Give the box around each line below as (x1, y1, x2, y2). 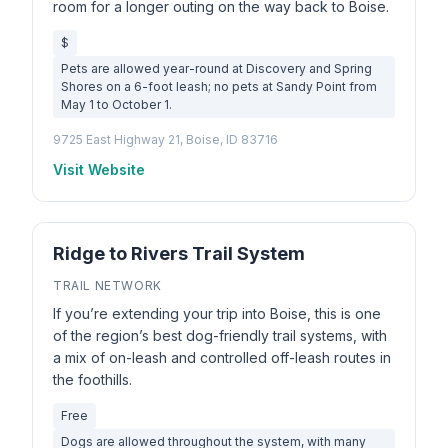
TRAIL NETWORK (53, 278, 162, 293)
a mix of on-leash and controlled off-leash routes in (53, 349, 391, 366)
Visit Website (53, 161, 145, 178)
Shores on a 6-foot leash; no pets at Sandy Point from (61, 79, 377, 94)
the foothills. (53, 371, 132, 388)
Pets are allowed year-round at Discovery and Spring (61, 61, 372, 76)
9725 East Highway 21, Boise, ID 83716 (53, 132, 278, 147)
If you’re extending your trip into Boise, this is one (53, 305, 381, 322)
